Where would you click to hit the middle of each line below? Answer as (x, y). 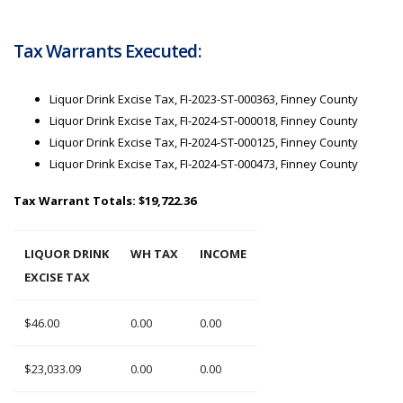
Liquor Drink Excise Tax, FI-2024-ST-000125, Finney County (204, 143)
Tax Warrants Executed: (107, 51)
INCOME (223, 254)
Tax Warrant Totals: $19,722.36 (105, 201)
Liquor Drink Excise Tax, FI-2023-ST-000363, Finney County (204, 99)
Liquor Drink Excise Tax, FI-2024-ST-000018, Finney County (204, 121)
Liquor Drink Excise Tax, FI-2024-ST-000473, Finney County (204, 164)
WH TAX (154, 254)
